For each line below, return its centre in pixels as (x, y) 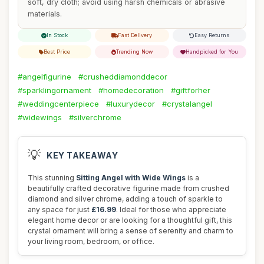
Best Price (57, 52)
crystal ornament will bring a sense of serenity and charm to (131, 231)
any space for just (60, 209)
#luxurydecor (131, 104)
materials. (45, 14)
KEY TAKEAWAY (82, 155)
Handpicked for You (212, 52)
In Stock (57, 35)
